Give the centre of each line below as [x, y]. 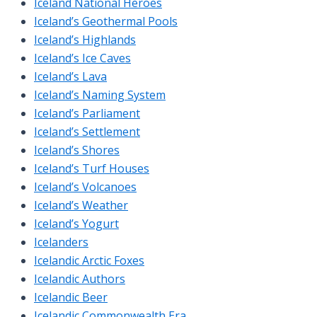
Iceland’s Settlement [87, 131]
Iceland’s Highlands [85, 39]
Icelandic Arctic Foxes [89, 260]
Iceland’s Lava [70, 76]
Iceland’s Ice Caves [82, 58]
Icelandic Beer [71, 297]
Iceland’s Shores [77, 150]
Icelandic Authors [80, 278]
